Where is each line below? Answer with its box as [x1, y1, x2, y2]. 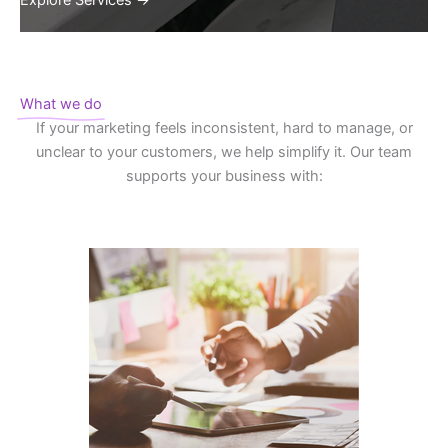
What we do [20, 95, 102, 114]
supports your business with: [125, 167, 323, 186]
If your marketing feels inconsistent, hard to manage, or [35, 119, 413, 138]
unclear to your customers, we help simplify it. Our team [36, 143, 412, 162]
